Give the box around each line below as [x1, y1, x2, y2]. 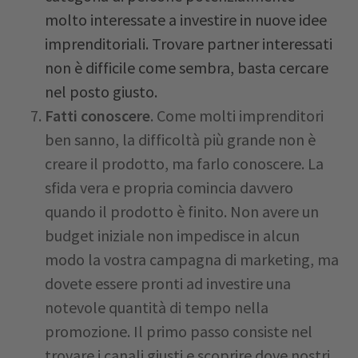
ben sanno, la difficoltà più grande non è [45, 129, 316, 149]
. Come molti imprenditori [150, 105, 324, 125]
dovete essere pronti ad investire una [45, 273, 291, 293]
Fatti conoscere [45, 105, 150, 125]
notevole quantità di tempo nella [45, 297, 268, 317]
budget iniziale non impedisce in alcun [45, 225, 300, 245]
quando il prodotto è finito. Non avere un [45, 201, 319, 221]
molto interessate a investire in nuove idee [45, 10, 327, 30]
